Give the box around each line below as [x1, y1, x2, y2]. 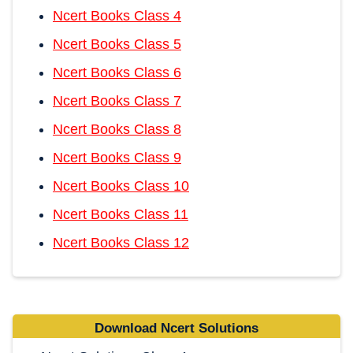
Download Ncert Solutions [95, 321, 258, 336]
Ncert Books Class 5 [53, 36, 181, 52]
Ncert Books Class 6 [53, 65, 181, 80]
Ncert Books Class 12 [53, 235, 189, 251]
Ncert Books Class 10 [53, 178, 189, 194]
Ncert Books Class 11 [53, 206, 188, 222]
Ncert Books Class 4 [53, 8, 181, 24]
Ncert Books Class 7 [53, 93, 181, 109]
